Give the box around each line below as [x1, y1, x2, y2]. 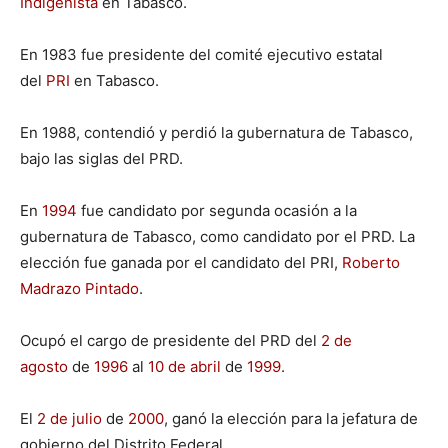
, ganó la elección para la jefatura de [164, 408, 418, 428]
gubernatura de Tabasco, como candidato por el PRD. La [20, 226, 415, 246]
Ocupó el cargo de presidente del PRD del [20, 330, 321, 350]
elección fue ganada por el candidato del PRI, [20, 252, 342, 272]
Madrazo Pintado [20, 278, 139, 298]
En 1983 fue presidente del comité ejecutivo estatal [20, 44, 383, 64]
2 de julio [37, 408, 102, 428]
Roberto [342, 252, 400, 272]
